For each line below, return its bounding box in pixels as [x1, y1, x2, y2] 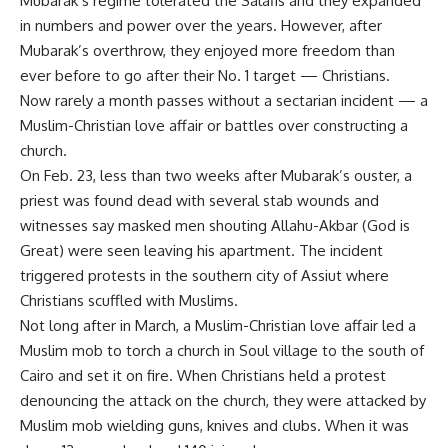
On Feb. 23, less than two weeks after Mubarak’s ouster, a [20, 166, 412, 185]
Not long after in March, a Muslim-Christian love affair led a [20, 316, 416, 335]
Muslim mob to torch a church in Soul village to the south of [20, 341, 424, 360]
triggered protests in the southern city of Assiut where [20, 266, 389, 285]
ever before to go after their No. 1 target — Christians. [20, 66, 390, 85]
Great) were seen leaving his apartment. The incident [20, 241, 383, 260]
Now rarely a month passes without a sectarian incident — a [20, 91, 428, 110]
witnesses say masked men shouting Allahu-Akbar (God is [20, 216, 410, 235]
